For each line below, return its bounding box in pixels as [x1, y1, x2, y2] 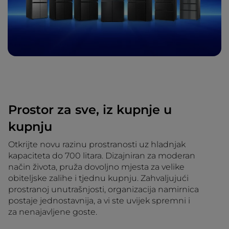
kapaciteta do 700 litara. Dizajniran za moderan [8, 151, 195, 161]
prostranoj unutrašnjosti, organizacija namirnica [8, 185, 199, 195]
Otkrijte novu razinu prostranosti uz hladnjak [8, 140, 186, 150]
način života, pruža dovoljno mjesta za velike [8, 162, 185, 172]
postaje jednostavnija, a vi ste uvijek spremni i [8, 196, 190, 206]
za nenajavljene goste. [8, 207, 97, 217]
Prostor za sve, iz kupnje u [8, 102, 172, 118]
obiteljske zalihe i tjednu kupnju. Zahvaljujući [8, 173, 189, 184]
